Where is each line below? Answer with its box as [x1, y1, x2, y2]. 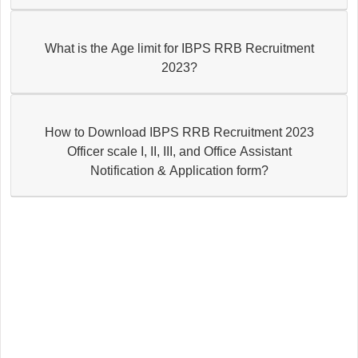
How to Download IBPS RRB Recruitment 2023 [44, 125, 213, 139]
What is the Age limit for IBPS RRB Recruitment [44, 41, 245, 55]
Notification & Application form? [89, 163, 268, 177]
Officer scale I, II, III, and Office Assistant [66, 144, 292, 158]
